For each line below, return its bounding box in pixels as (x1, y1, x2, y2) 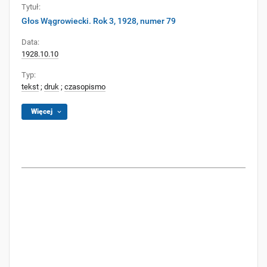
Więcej (31, 107, 53, 116)
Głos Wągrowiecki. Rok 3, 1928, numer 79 (21, 16, 176, 26)
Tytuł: (21, 2, 41, 11)
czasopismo (64, 82, 105, 91)
